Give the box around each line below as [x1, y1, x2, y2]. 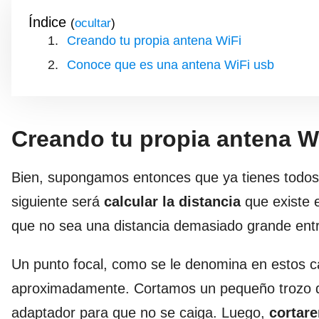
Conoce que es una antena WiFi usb [67, 57, 274, 72]
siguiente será [11, 193, 104, 209]
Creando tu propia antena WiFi [67, 33, 241, 48]
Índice [28, 14, 66, 30]
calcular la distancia [104, 193, 241, 209]
